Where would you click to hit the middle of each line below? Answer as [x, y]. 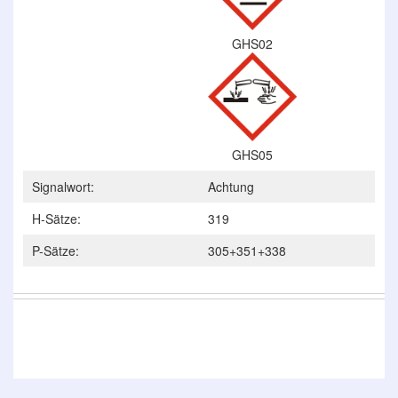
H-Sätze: [56, 219]
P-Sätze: [56, 251]
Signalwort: [63, 187]
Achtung [231, 187]
